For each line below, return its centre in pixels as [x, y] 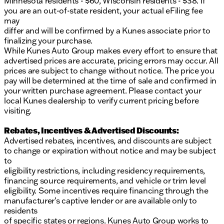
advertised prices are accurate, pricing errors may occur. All [111, 61]
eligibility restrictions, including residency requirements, [105, 171]
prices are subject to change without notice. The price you [109, 71]
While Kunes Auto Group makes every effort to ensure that [111, 51]
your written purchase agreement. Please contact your [103, 91]
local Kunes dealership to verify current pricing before [101, 101]
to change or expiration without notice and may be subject [110, 151]
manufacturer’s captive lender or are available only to [100, 201]
